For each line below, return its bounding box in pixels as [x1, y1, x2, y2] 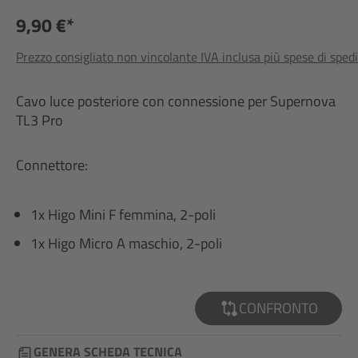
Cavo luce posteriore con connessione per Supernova [16, 90, 336, 112]
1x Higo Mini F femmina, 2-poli [30, 204, 216, 225]
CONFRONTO [238, 297, 318, 319]
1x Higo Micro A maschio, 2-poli [30, 233, 222, 254]
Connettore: [16, 154, 88, 176]
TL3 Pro [16, 109, 63, 131]
